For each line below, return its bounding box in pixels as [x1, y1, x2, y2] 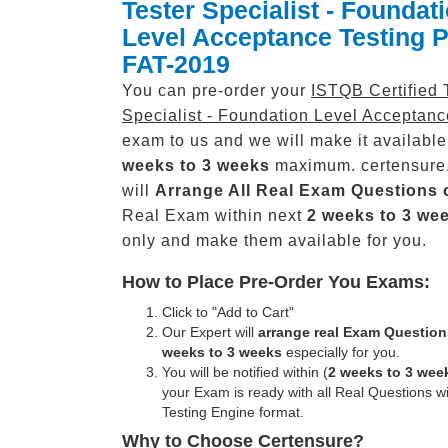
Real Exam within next [122, 207, 307, 224]
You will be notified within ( [162, 364, 328, 380]
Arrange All [155, 182, 251, 199]
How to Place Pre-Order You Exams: [122, 272, 430, 292]
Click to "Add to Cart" [162, 304, 294, 320]
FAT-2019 [122, 50, 230, 78]
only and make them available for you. [122, 232, 427, 249]
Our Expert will [162, 324, 258, 340]
